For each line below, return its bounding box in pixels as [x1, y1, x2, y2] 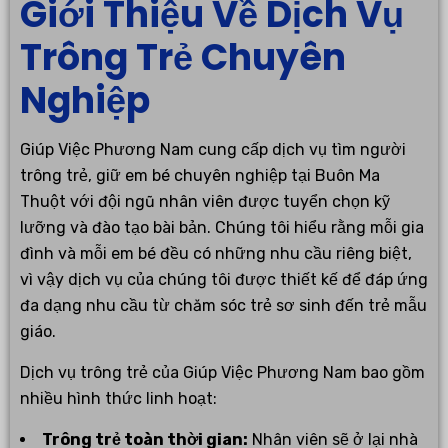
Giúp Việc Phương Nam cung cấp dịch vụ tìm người [20, 139, 406, 159]
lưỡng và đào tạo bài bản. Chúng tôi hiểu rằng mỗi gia [20, 217, 424, 237]
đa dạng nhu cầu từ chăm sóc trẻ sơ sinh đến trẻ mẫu [20, 295, 427, 315]
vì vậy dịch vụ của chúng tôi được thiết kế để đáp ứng [20, 269, 428, 289]
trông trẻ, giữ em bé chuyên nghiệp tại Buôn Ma [20, 165, 380, 185]
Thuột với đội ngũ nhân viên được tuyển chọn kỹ [20, 191, 390, 211]
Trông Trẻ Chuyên [20, 31, 346, 83]
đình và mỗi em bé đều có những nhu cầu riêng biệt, [20, 243, 412, 263]
